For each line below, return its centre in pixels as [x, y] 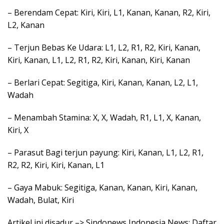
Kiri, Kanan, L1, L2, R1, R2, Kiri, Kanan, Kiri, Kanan [99, 60]
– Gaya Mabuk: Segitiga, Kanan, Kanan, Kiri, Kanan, [102, 187]
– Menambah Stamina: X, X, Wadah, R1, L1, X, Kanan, [104, 117]
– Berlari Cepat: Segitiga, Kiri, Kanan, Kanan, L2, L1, [103, 82]
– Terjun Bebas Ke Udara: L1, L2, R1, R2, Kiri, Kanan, [104, 47]
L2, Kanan [26, 25]
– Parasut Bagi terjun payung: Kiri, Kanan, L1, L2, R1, [105, 152]
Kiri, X [18, 130]
